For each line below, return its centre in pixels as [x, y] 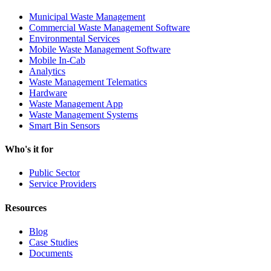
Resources [26, 207]
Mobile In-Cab [57, 60]
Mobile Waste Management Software [100, 49]
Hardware [48, 93]
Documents [51, 253]
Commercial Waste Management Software [109, 27]
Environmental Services [74, 38]
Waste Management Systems [83, 114]
